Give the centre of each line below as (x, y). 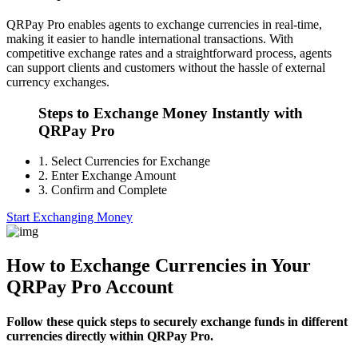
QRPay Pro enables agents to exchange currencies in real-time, (164, 24)
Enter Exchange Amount (112, 176)
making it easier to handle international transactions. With (150, 38)
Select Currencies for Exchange (129, 161)
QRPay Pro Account (90, 287)
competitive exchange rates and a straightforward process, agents (169, 53)
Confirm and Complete (107, 190)
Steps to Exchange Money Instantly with (171, 113)
